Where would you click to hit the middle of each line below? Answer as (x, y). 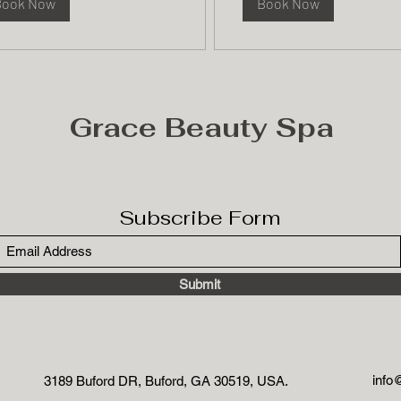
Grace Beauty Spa (201, 128)
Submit (200, 285)
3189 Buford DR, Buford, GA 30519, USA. (166, 381)
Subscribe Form (200, 218)
